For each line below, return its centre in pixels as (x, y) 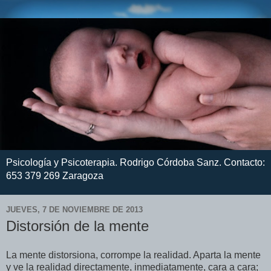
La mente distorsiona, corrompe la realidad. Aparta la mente (133, 255)
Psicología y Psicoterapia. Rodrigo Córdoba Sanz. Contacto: (135, 163)
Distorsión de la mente (77, 226)
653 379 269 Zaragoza (55, 176)
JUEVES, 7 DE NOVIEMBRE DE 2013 (74, 209)
